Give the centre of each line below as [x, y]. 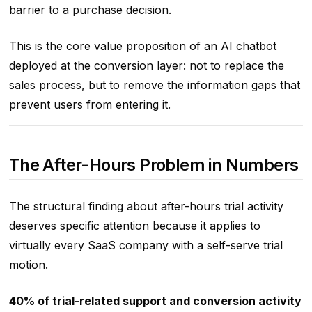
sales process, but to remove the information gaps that [154, 85]
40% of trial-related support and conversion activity [155, 301]
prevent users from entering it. [89, 104]
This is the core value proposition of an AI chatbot [142, 46]
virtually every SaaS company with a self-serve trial [146, 245]
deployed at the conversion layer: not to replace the [146, 65]
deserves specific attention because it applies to [134, 225]
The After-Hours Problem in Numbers [154, 164]
